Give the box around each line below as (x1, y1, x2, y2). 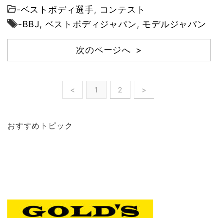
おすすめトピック (7, 120, 73, 130)
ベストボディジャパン (45, 18, 137, 29)
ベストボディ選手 (20, 4, 94, 15)
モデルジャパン (142, 18, 206, 29)
